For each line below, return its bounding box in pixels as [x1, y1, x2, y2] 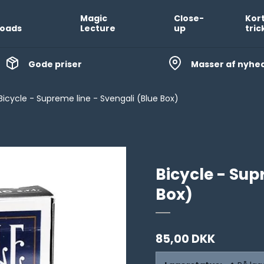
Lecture [80, 22, 115, 34]
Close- [173, 12, 204, 24]
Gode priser [28, 58, 82, 70]
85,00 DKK [156, 231, 215, 247]
